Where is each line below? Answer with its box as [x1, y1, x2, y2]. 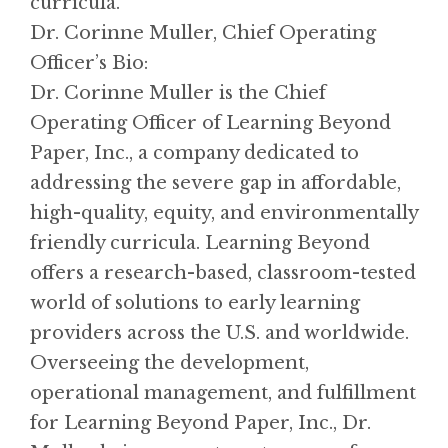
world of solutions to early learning [30, 291, 360, 314]
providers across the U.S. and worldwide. [30, 321, 409, 344]
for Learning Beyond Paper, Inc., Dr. [30, 411, 371, 434]
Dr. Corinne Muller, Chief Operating [30, 21, 376, 44]
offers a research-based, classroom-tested [30, 261, 416, 284]
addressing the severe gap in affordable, [30, 171, 401, 194]
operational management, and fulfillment [30, 381, 416, 404]
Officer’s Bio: [30, 51, 148, 74]
